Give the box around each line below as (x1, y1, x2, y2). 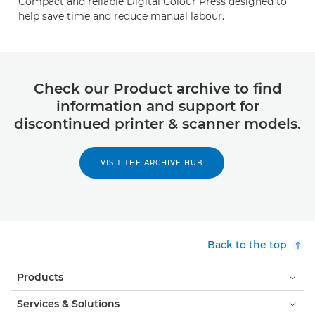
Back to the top (207, 238, 287, 251)
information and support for (56, 98, 259, 115)
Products (17, 271, 63, 283)
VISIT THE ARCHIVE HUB (101, 158, 203, 167)
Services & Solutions (17, 297, 120, 310)
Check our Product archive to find (33, 80, 282, 97)
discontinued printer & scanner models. (14, 115, 301, 132)
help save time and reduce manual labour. (18, 10, 224, 22)
